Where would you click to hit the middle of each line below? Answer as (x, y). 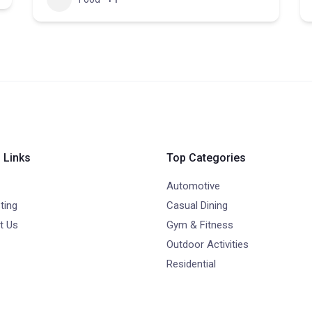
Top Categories (206, 158)
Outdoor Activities (208, 244)
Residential (191, 264)
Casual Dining (197, 205)
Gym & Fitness (200, 225)
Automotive (193, 186)
